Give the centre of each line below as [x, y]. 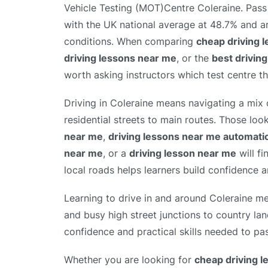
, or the [194, 58]
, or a [116, 153]
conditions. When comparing [130, 41]
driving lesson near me [183, 153]
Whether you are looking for [129, 260]
